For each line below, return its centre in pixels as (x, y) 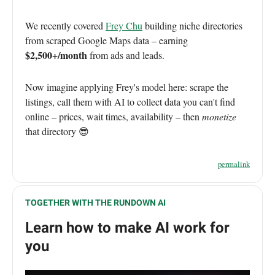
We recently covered (65, 25)
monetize (219, 116)
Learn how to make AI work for (127, 227)
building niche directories (192, 25)
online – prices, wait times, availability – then (114, 116)
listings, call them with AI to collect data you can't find (130, 101)
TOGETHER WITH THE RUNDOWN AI (95, 202)
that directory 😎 (57, 131)
